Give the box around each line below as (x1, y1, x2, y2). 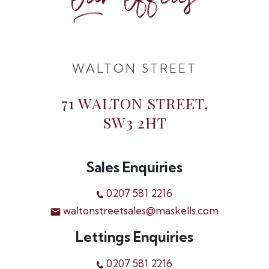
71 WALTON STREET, (61, 92, 208, 113)
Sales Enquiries (86, 158, 183, 176)
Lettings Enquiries (75, 228, 193, 246)
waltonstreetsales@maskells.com (60, 204, 219, 217)
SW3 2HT (102, 112, 167, 132)
